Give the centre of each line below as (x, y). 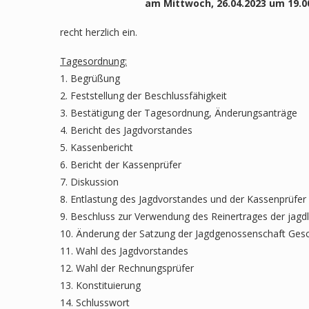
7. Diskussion (89, 181)
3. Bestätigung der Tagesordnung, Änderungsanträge (179, 112)
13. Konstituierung (100, 285)
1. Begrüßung (90, 78)
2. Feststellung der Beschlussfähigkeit (143, 95)
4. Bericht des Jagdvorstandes (126, 130)
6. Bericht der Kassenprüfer (121, 164)
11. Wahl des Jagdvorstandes (124, 250)
